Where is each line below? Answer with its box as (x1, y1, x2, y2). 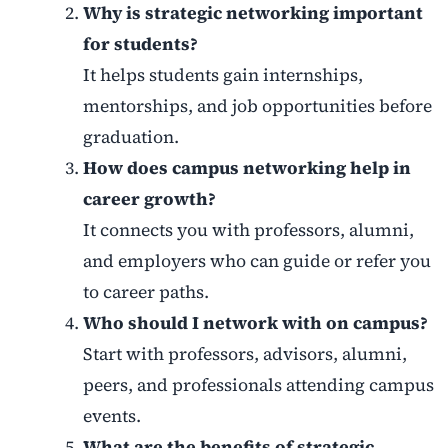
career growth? (82, 187, 216, 212)
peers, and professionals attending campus (82, 373, 434, 398)
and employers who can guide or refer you (82, 249, 431, 274)
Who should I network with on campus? (82, 311, 428, 336)
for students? (82, 32, 198, 57)
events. (82, 404, 141, 429)
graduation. (82, 125, 179, 150)
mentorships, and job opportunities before (82, 94, 432, 119)
